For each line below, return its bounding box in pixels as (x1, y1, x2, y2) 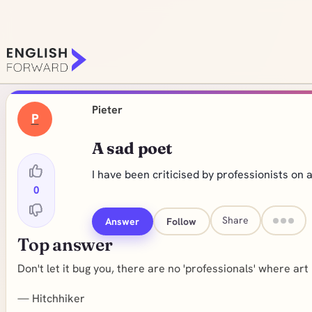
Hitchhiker (32, 291, 85, 306)
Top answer (17, 234, 113, 255)
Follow (166, 214, 197, 228)
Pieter (91, 102, 123, 117)
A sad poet (91, 139, 172, 158)
